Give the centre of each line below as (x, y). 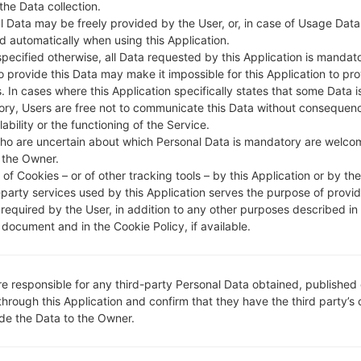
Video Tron (291, 24)
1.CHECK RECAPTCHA (92, 81)
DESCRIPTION (67, 24)
